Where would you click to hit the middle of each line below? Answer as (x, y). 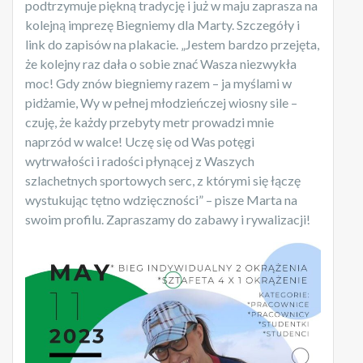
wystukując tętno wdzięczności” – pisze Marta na (161, 199)
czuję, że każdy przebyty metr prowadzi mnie (149, 122)
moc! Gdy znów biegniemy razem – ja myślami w (158, 83)
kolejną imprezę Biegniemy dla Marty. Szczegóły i (162, 24)
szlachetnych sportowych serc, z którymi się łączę (163, 180)
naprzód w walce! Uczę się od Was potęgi (140, 141)
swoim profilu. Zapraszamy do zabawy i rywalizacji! (168, 219)
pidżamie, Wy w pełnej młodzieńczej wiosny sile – (161, 102)
